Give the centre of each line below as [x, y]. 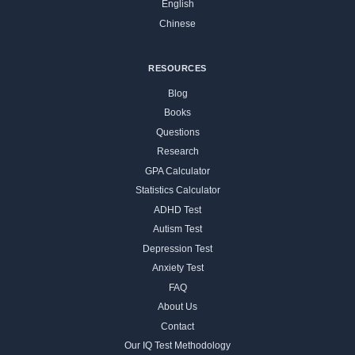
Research [177, 152]
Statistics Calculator [177, 191]
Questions [177, 132]
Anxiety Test [177, 268]
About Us [177, 307]
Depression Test [177, 248]
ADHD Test [177, 210]
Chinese [177, 23]
